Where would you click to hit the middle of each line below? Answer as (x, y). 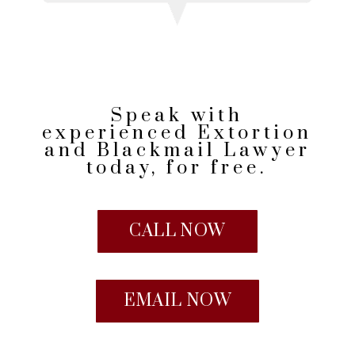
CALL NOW (177, 231)
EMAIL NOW (177, 301)
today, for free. (177, 168)
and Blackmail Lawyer (177, 151)
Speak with (177, 116)
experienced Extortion (177, 134)
